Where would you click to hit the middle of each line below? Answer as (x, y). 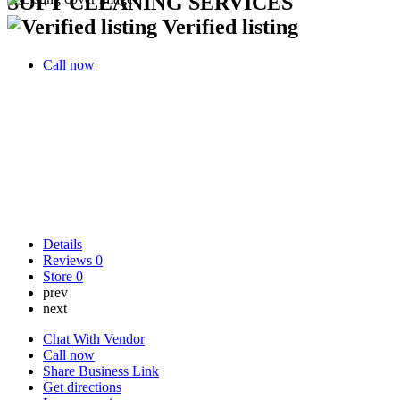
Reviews (69, 260)
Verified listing (230, 26)
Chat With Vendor (94, 339)
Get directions (82, 387)
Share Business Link (101, 371)
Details (62, 244)
